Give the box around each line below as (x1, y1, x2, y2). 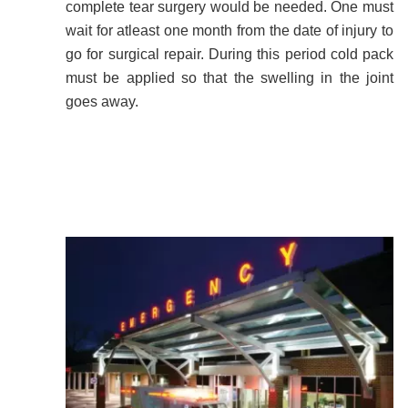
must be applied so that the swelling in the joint (66, 70, 393, 86)
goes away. (66, 94, 138, 109)
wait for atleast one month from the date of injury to (66, 23, 393, 38)
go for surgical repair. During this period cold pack (66, 46, 393, 62)
